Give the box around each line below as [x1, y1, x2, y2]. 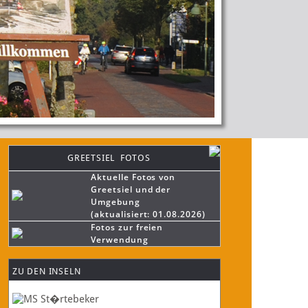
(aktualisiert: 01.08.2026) [91, 208, 206, 220]
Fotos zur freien [91, 221, 164, 233]
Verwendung [91, 234, 148, 245]
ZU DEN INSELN [12, 266, 81, 276]
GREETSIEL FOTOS [67, 153, 151, 163]
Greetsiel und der [91, 184, 171, 195]
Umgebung [91, 196, 140, 208]
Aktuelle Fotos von [91, 171, 176, 183]
